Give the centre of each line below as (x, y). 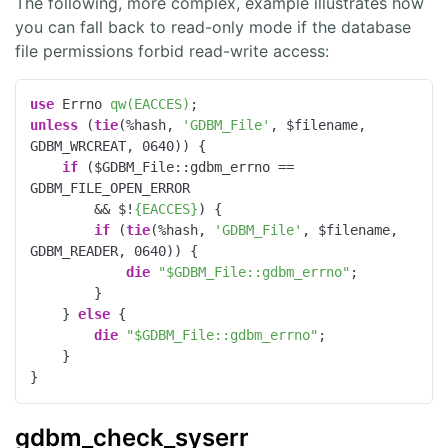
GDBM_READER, (82, 251)
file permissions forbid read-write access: (172, 50)
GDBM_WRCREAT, (86, 146)
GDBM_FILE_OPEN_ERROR (110, 188)
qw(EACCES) (150, 104)
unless (54, 125)
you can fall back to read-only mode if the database (213, 26)
